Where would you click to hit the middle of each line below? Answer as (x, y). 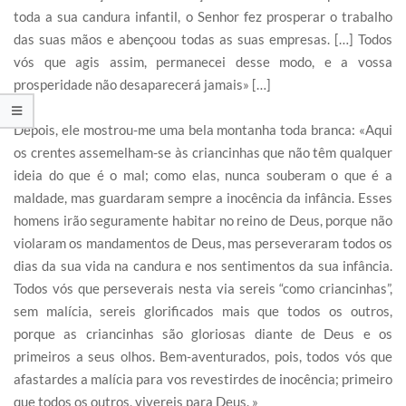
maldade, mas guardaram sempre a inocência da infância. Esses (203, 198)
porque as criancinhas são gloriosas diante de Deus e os (203, 334)
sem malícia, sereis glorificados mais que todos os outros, (203, 311)
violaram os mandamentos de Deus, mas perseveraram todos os (203, 243)
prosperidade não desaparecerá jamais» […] (142, 85)
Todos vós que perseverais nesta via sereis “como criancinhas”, (203, 289)
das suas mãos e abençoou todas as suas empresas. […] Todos (203, 39)
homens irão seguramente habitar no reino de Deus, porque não (203, 221)
